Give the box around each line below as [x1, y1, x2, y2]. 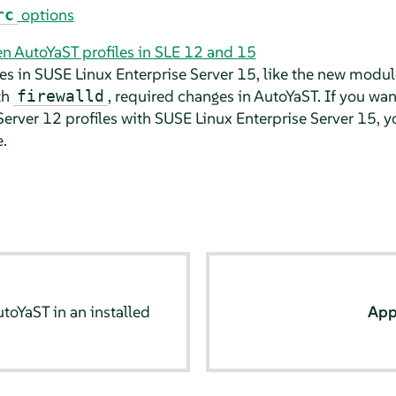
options [17, 4, 74, 25]
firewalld [16, 86, 104, 105]
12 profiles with [38, 107, 155, 128]
